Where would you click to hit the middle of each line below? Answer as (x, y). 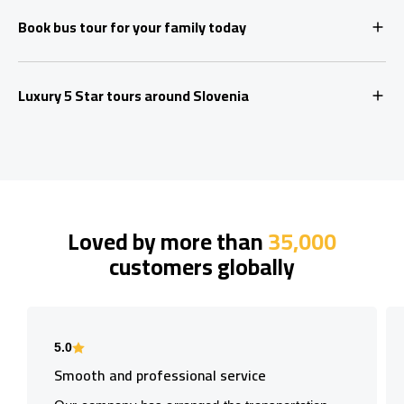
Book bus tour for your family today (132, 27)
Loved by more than (168, 241)
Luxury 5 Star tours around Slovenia (133, 95)
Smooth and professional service (160, 375)
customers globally (202, 266)
